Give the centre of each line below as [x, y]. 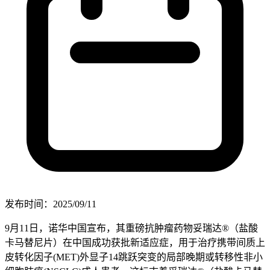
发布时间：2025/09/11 [51, 204]
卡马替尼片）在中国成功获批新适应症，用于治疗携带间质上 [135, 242]
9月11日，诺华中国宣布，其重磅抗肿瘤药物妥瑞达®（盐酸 [131, 228]
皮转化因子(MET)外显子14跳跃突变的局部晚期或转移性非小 [134, 257]
